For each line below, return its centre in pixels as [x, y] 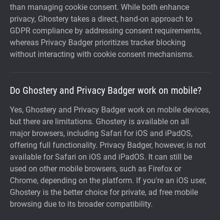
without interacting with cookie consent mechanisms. [102, 54]
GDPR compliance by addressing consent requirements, [106, 31]
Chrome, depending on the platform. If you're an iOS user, [108, 180]
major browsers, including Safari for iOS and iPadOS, [101, 133]
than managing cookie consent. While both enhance [99, 7]
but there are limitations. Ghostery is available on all [99, 122]
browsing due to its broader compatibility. [81, 204]
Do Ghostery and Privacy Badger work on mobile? [106, 90]
